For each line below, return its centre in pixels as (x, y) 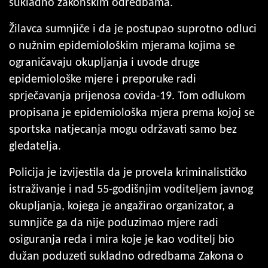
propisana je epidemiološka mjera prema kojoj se (132, 113)
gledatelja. (35, 146)
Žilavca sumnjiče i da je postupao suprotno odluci (133, 29)
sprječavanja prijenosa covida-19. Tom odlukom (127, 96)
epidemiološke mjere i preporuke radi (103, 79)
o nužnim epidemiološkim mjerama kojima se (122, 46)
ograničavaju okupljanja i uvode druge (104, 63)
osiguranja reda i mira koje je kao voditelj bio (122, 240)
